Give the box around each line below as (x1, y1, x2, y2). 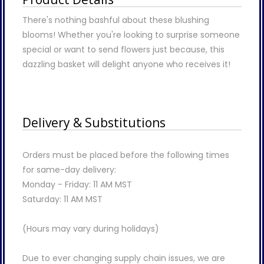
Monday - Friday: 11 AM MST (22, 178, 132, 190)
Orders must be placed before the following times (22, 148, 229, 161)
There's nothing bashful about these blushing (22, 14, 209, 26)
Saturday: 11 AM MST (22, 193, 103, 205)
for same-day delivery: (22, 163, 116, 176)
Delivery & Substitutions (22, 114, 166, 131)
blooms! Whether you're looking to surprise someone (22, 28, 240, 41)
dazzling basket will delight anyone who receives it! (22, 58, 230, 70)
